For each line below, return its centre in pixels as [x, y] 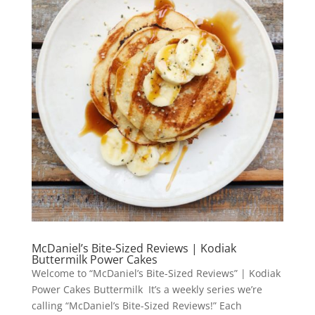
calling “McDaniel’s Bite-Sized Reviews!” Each [136, 305]
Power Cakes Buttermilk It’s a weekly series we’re [147, 289]
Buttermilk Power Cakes [94, 259]
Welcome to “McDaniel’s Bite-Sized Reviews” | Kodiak [156, 273]
